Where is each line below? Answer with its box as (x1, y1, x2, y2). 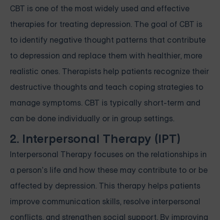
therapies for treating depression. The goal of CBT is (10, 19, 202, 29)
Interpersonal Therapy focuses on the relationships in (10, 149, 207, 160)
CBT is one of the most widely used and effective (10, 3, 190, 14)
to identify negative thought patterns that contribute (10, 34, 206, 45)
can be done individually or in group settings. (10, 113, 174, 124)
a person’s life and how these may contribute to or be (10, 165, 208, 175)
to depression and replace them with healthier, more (10, 50, 202, 61)
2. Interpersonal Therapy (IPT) (10, 131, 181, 147)
